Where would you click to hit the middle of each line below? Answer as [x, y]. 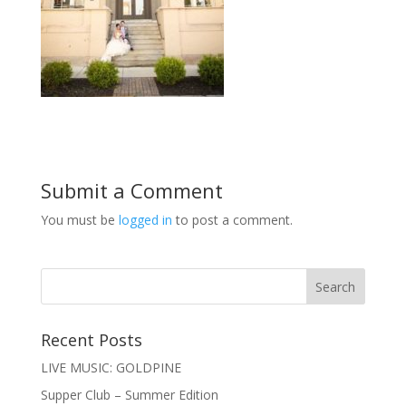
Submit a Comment [131, 191]
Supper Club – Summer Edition [129, 395]
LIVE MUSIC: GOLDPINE [111, 368]
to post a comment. [232, 220]
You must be [79, 220]
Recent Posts [91, 340]
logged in [145, 220]
